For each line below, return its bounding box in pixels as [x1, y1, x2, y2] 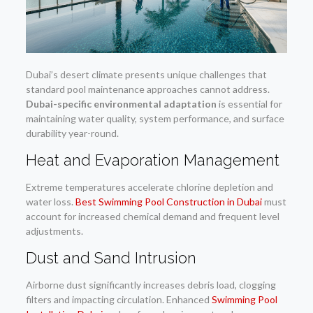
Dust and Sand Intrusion [25, 248, 196, 267]
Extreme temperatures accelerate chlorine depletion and [25, 180, 273, 193]
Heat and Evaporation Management [25, 150, 279, 169]
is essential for [216, 97, 282, 110]
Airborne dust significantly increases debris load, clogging [25, 278, 276, 291]
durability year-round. [25, 126, 119, 139]
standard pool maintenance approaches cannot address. [25, 82, 270, 95]
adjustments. [25, 224, 83, 237]
